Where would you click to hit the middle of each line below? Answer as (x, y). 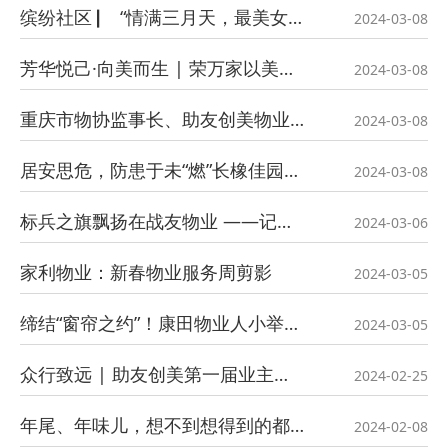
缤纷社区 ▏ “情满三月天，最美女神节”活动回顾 (295, 17)
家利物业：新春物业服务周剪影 (146, 272)
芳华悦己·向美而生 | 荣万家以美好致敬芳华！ (286, 68)
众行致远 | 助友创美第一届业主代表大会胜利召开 (281, 374)
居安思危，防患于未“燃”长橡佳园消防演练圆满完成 (291, 170)
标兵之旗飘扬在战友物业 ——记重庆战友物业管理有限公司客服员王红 (284, 221)
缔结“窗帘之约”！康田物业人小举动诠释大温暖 (291, 323)
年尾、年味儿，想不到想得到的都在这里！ (297, 425)
